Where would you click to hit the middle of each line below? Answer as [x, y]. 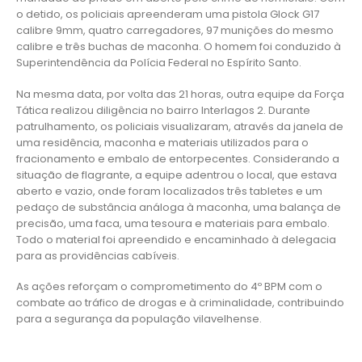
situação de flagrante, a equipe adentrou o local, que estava [177, 175]
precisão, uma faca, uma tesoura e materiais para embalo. [173, 223]
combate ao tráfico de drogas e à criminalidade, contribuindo [180, 303]
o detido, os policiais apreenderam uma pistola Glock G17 [168, 15]
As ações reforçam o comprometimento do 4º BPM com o [169, 287]
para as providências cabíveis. [98, 255]
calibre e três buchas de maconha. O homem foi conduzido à [179, 47]
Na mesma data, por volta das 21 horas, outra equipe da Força [180, 94]
